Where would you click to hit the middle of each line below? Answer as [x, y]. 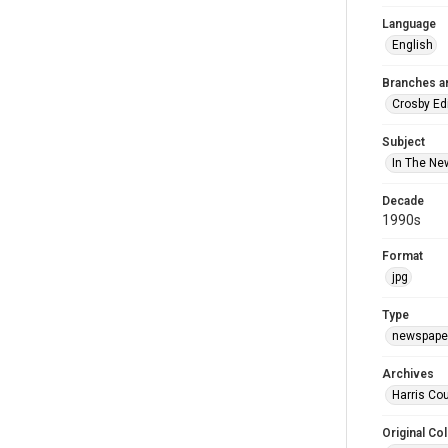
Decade [403, 201]
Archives [408, 374]
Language [409, 24]
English [412, 45]
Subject [403, 142]
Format [402, 256]
